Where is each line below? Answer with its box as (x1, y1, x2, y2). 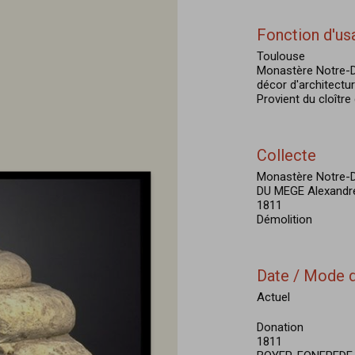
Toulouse (257, 49, 305, 63)
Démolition (257, 212, 312, 227)
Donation (257, 320, 303, 334)
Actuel (257, 290, 290, 304)
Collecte (257, 146, 316, 165)
